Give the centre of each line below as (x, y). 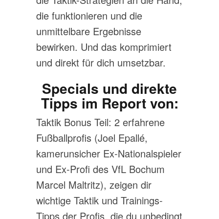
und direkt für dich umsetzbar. (101, 62)
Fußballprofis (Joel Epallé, (92, 138)
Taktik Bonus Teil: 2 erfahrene (100, 122)
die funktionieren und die (89, 15)
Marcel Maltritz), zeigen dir (94, 185)
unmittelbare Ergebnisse (89, 31)
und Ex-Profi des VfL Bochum (100, 169)
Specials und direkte (109, 88)
